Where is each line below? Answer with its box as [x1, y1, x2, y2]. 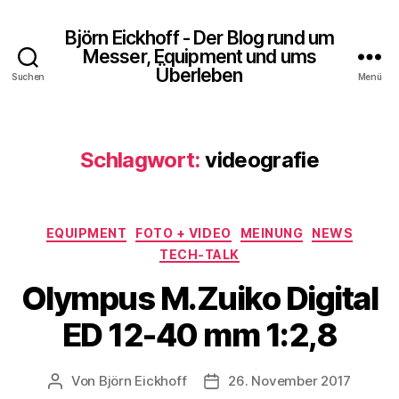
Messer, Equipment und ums [82, 45, 317, 68]
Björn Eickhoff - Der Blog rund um [64, 26, 335, 49]
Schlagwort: [79, 147, 200, 173]
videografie [205, 147, 320, 173]
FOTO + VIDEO [135, 225, 232, 240]
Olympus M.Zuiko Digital [20, 279, 379, 318]
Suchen [11, 70, 45, 82]
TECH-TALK [159, 246, 240, 262]
